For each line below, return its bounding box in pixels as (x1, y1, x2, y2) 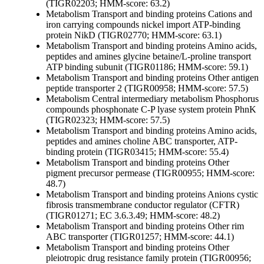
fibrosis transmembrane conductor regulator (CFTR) (46, 200, 239, 210)
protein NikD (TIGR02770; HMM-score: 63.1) (46, 30, 222, 41)
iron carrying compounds (46, 19, 139, 30)
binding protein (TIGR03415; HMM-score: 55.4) (46, 147, 229, 157)
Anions (206, 189, 235, 200)
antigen (229, 72, 259, 83)
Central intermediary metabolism (90, 94, 213, 104)
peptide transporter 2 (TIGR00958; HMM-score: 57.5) (46, 83, 248, 94)
